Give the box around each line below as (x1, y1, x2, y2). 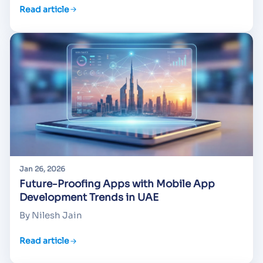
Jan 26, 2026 (19, 164, 65, 173)
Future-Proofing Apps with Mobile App (19, 177, 215, 190)
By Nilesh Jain (19, 209, 82, 221)
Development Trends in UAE (19, 191, 159, 204)
